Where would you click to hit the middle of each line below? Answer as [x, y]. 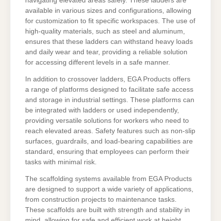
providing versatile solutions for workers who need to [107, 121]
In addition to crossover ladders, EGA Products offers [108, 79]
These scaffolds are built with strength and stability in [108, 210]
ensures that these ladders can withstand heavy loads [109, 42]
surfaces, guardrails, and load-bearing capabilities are [109, 142]
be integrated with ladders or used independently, [102, 110]
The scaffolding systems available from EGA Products [109, 179]
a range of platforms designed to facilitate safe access [109, 90]
